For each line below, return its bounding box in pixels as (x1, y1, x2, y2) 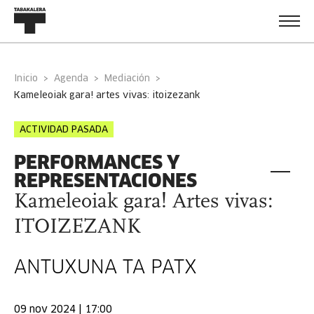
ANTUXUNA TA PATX (14, 259, 197, 278)
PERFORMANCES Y (14, 151, 180, 174)
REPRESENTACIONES (14, 169, 197, 192)
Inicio (17, 74, 38, 83)
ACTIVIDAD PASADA (20, 125, 108, 135)
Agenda (60, 74, 88, 83)
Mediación (104, 74, 150, 83)
